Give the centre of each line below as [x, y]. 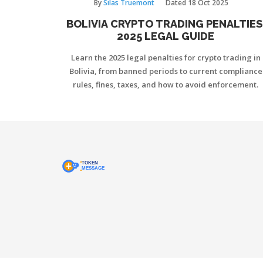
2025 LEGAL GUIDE [166, 36]
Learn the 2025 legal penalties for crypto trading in [166, 57]
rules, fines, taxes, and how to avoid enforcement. [166, 84]
